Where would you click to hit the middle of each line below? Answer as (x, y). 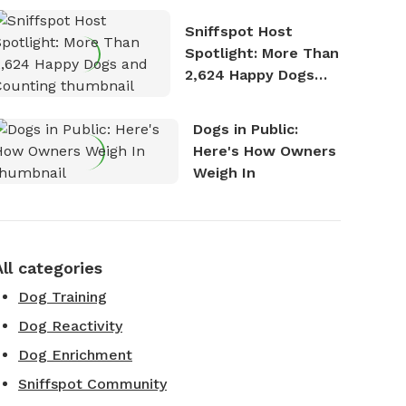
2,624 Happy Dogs (249, 75)
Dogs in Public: (245, 129)
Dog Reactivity (70, 326)
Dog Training (63, 297)
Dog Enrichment (75, 355)
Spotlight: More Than (261, 53)
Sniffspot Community (92, 384)
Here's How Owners (264, 151)
